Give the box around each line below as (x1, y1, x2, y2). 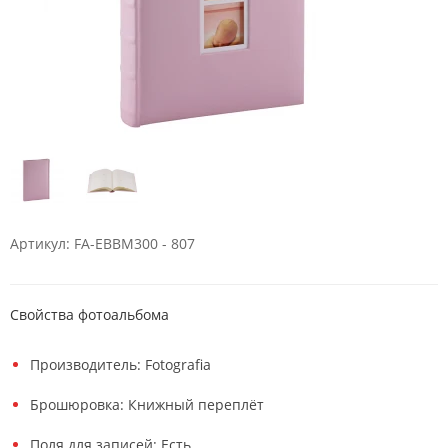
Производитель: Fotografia (30, 355, 211, 375)
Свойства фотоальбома (10, 305, 169, 325)
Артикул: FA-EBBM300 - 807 (10, 234, 195, 254)
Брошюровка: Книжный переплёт (30, 395, 264, 415)
